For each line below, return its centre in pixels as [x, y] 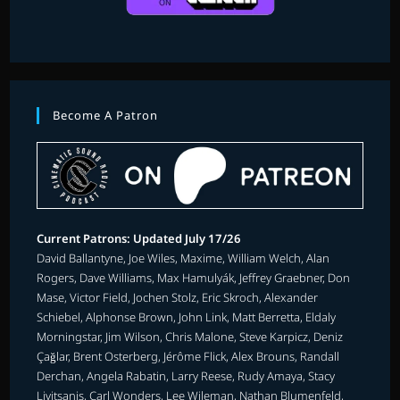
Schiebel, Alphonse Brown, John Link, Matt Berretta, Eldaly [187, 317]
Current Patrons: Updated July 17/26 [139, 238]
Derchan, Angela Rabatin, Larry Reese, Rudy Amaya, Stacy [186, 375]
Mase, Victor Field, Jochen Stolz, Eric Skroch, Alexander [178, 297]
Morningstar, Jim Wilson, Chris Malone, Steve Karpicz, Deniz [190, 336]
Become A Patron [106, 115]
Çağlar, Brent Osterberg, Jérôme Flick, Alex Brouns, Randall [188, 356]
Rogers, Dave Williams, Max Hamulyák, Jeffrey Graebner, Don [194, 277]
